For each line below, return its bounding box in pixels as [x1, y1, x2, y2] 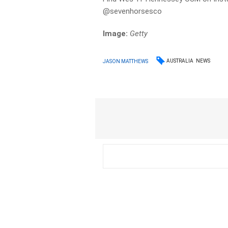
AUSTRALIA [166, 58, 194, 64]
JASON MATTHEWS [103, 58, 149, 64]
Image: [103, 29, 130, 38]
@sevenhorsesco [103, 7, 162, 16]
